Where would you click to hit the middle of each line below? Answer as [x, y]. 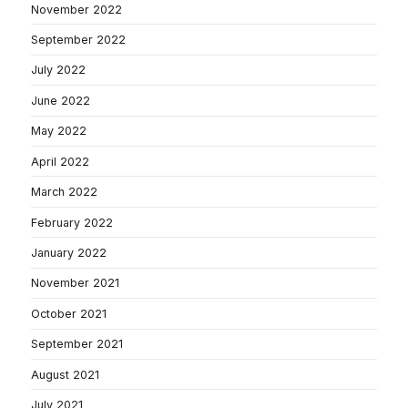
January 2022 [69, 253]
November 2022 [76, 9]
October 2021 [69, 313]
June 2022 [61, 100]
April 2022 [60, 161]
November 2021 [75, 283]
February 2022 [72, 222]
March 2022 [64, 192]
